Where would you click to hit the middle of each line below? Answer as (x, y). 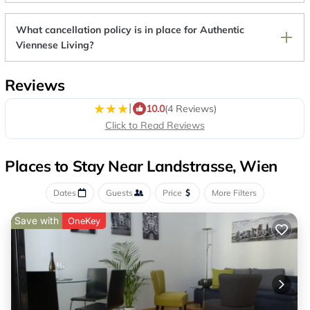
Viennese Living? (55, 45)
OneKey (84, 220)
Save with (37, 220)
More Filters (234, 192)
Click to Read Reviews (155, 125)
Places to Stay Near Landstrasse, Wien (141, 166)
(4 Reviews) (190, 109)
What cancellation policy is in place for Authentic (130, 29)
